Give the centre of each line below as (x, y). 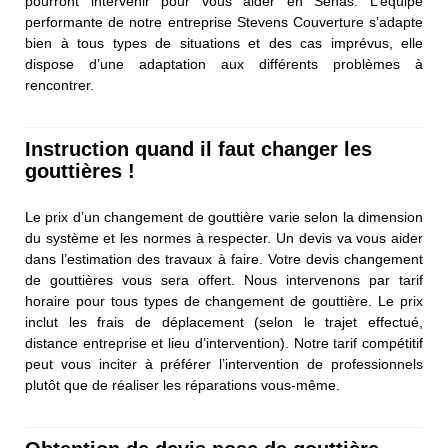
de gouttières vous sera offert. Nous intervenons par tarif (224, 280)
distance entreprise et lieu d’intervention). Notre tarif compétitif (224, 343)
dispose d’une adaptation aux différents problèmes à (224, 64)
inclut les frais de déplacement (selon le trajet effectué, (224, 322)
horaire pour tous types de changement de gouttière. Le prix (224, 301)
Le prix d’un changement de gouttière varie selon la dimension (224, 217)
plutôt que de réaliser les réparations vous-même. (182, 385)
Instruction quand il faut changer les (198, 149)
